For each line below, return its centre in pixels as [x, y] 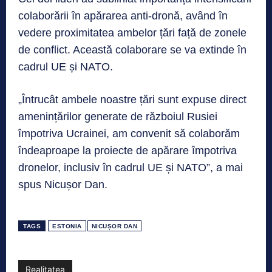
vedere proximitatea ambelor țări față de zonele [132, 33]
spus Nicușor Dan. [63, 185]
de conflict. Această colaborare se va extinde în [132, 50]
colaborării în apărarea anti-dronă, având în [123, 16]
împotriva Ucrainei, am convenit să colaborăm [129, 134]
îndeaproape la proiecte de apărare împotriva [127, 151]
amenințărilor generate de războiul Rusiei [118, 117]
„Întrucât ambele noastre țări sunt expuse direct [132, 100]
